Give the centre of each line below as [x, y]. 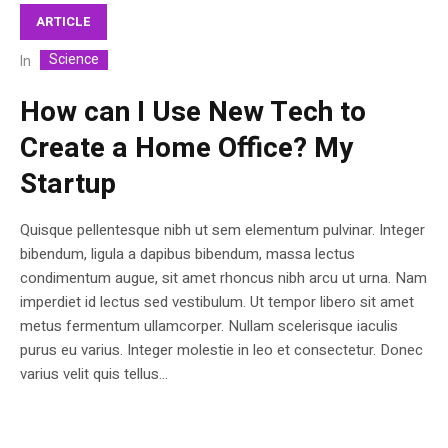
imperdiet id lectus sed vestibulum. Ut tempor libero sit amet [217, 302]
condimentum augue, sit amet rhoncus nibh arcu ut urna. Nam [223, 278]
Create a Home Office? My [186, 149]
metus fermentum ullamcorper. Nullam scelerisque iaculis [209, 326]
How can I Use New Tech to [193, 113]
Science [74, 60]
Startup [68, 185]
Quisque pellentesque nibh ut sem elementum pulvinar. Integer [222, 230]
